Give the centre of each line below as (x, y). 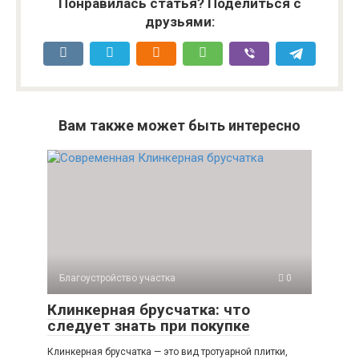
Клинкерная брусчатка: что (149, 309)
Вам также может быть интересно (179, 125)
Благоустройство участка (117, 278)
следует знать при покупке (149, 325)
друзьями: (179, 21)
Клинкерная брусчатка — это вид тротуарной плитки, (167, 351)
